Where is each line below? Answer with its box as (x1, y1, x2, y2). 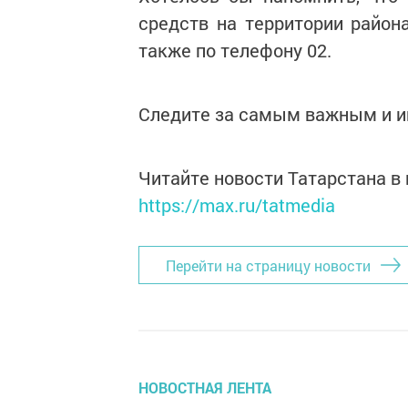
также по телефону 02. (138, 38, 331, 62)
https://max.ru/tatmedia (138, 193, 335, 217)
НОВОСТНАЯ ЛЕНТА (138, 378, 271, 397)
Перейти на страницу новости (166, 255, 371, 275)
